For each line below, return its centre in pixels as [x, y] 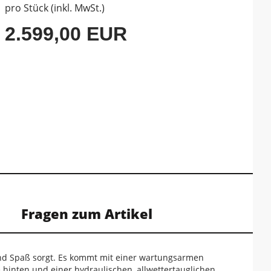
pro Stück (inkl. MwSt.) [55, 8]
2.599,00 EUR [66, 34]
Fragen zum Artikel [87, 214]
